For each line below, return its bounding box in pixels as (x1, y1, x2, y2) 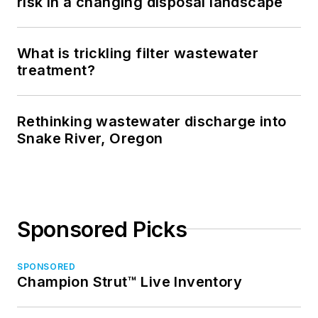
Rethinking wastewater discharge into (17, 112, 287, 130)
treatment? (17, 61, 95, 79)
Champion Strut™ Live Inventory (17, 273, 242, 290)
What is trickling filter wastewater (17, 44, 258, 62)
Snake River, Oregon (17, 129, 163, 147)
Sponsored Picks (17, 216, 187, 242)
